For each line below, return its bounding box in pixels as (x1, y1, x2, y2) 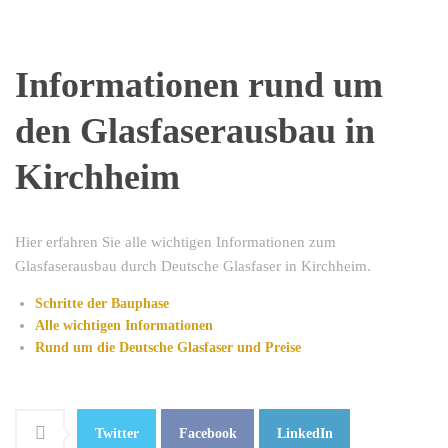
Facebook (178, 426, 237, 442)
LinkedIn (276, 426, 333, 442)
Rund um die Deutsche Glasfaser (35, 340, 233, 356)
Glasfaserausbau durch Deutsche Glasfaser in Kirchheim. (15, 258, 371, 275)
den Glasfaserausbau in (15, 111, 375, 152)
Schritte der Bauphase (35, 296, 169, 312)
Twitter (94, 426, 139, 442)
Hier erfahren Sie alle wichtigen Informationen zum (15, 234, 336, 251)
